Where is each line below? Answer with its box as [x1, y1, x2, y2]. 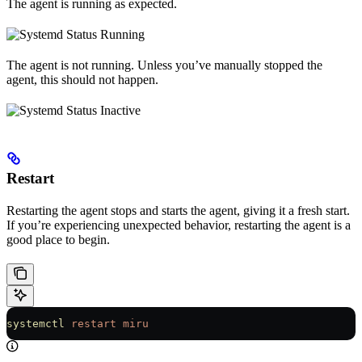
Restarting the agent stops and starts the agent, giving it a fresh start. [6, 203, 350, 217]
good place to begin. [6, 232, 110, 246]
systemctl [6, 317, 65, 330]
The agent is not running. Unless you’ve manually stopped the [6, 57, 322, 72]
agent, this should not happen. [6, 72, 158, 86]
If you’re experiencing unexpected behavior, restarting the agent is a [6, 217, 351, 232]
